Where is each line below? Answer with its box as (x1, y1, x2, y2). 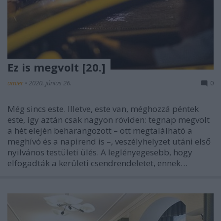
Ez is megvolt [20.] (7, 60, 106, 74)
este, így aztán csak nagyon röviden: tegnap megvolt (7, 114, 210, 125)
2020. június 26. (29, 78, 72, 87)
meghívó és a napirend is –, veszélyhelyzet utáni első (7, 136, 211, 147)
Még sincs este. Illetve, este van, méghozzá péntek (7, 103, 199, 114)
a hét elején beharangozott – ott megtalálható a (7, 125, 192, 136)
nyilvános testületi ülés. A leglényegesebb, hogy (7, 147, 192, 158)
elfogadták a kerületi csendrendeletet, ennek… (7, 157, 187, 169)
